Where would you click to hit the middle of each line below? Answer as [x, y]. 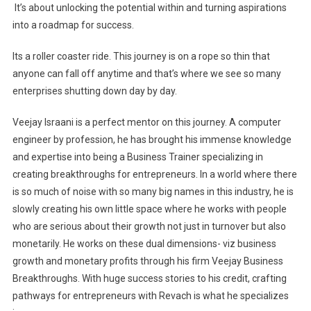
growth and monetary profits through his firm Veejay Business [148, 261]
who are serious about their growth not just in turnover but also [149, 227]
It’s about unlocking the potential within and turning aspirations [149, 8]
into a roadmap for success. [73, 25]
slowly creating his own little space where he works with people [149, 209]
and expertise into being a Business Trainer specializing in [137, 157]
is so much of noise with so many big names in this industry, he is [153, 192]
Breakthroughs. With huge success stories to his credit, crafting [149, 279]
